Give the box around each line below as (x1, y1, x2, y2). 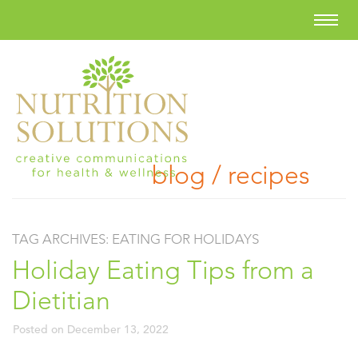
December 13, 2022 (67, 322, 169, 336)
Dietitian (12, 285, 110, 316)
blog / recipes (152, 160, 310, 190)
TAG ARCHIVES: (12, 231, 112, 247)
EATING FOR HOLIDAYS (112, 231, 259, 247)
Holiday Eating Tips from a (12, 255, 314, 285)
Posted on (13, 322, 67, 336)
